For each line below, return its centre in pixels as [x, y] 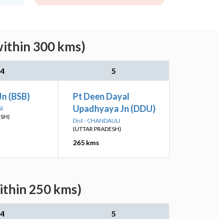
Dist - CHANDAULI [97, 120]
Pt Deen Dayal [101, 96]
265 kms [86, 142]
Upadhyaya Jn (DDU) [114, 109]
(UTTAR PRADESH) [97, 129]
